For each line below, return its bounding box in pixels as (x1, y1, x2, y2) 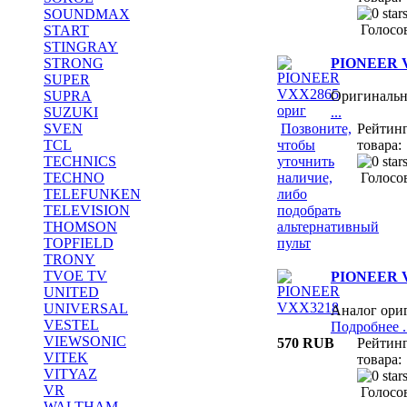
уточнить (277, 154, 334, 170)
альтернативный (277, 219, 379, 235)
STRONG (44, 55, 104, 71)
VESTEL (44, 317, 99, 333)
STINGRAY (44, 39, 118, 55)
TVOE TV (44, 268, 107, 283)
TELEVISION (44, 203, 130, 218)
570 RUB (277, 334, 334, 351)
